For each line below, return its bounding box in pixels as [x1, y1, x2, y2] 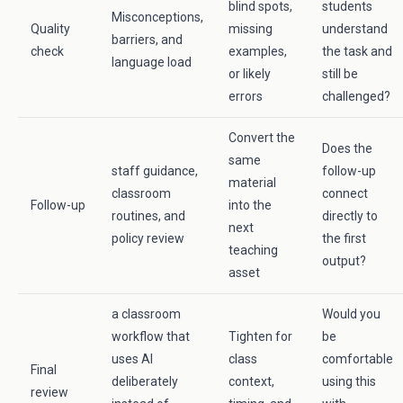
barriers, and [112, 32, 183, 47]
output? [322, 254, 366, 268]
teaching [228, 243, 278, 257]
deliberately [112, 374, 178, 389]
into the [228, 198, 272, 212]
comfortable [322, 352, 393, 366]
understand [322, 22, 388, 36]
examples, [228, 44, 287, 58]
